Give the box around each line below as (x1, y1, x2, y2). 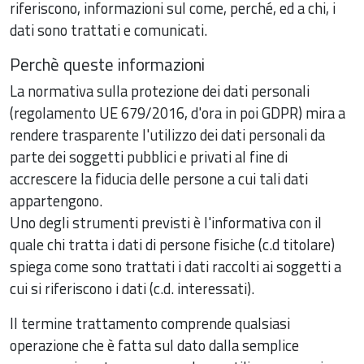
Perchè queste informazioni (10, 50, 205, 77)
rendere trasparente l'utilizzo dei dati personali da (10, 123, 325, 146)
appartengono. (10, 188, 102, 212)
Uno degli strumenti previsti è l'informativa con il (10, 210, 322, 234)
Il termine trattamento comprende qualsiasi (10, 311, 290, 335)
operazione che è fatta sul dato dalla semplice (10, 333, 299, 357)
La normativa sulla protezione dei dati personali (10, 79, 310, 102)
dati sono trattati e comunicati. (10, 18, 207, 41)
